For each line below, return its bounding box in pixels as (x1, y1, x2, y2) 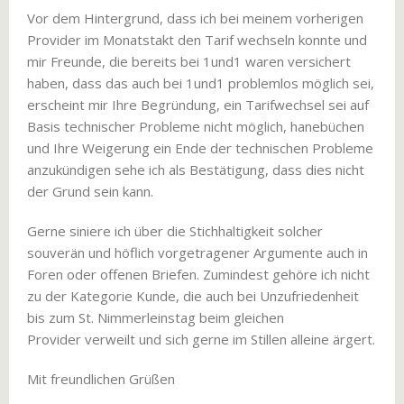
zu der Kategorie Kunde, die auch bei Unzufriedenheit (27, 287, 359, 305)
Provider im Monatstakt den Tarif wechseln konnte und (27, 31, 367, 49)
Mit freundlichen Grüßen (27, 370, 175, 388)
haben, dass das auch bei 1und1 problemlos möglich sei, (27, 74, 374, 92)
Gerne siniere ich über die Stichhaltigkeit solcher (27, 222, 323, 240)
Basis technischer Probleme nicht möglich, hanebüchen (27, 117, 364, 135)
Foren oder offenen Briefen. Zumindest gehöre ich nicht (27, 265, 370, 283)
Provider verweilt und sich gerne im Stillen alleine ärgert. (27, 330, 375, 348)
